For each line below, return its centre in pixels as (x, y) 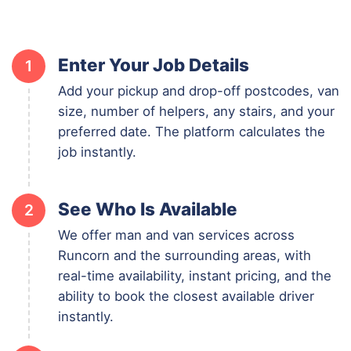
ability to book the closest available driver (186, 296)
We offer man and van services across (176, 235)
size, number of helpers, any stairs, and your (196, 111)
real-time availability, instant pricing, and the (195, 275)
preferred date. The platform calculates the (192, 131)
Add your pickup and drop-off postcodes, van (199, 90)
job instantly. (97, 152)
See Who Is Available (148, 208)
